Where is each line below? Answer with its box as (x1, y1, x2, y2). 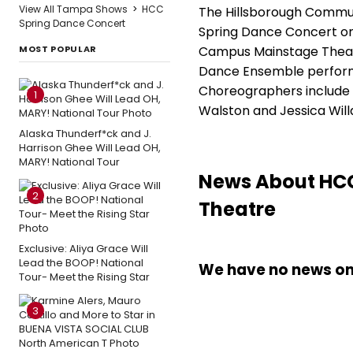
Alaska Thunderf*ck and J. (19, 126, 151, 141)
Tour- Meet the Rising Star (19, 269, 150, 284)
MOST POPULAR (19, 43, 97, 55)
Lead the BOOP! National (19, 255, 143, 270)
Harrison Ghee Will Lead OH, (19, 140, 161, 155)
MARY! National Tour (19, 154, 120, 169)
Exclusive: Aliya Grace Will (19, 241, 148, 256)
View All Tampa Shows (19, 2, 128, 16)
